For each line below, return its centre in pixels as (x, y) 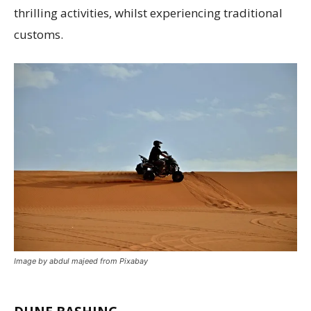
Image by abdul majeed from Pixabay (81, 261)
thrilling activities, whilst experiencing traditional (148, 13)
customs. (39, 35)
